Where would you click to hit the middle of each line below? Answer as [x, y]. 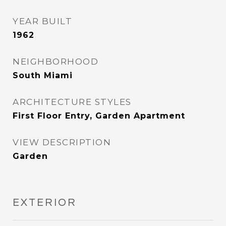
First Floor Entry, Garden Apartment [99, 116]
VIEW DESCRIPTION [62, 142]
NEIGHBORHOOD [55, 62]
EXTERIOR [45, 203]
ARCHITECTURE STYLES [72, 102]
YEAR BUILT [42, 21]
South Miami [43, 75]
